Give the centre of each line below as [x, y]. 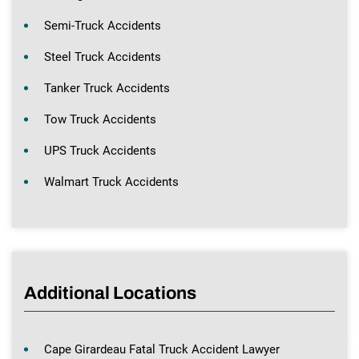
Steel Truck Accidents [103, 56]
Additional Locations [110, 293]
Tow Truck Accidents [100, 119]
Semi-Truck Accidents [103, 25]
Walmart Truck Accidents [111, 182]
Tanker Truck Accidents [107, 88]
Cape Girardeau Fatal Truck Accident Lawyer [162, 349]
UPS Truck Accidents [100, 150]
